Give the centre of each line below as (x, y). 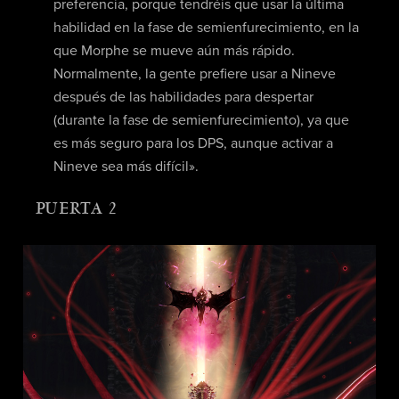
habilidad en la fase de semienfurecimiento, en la (206, 28)
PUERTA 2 (76, 209)
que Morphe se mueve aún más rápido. (174, 51)
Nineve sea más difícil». (126, 167)
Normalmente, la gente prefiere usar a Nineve (194, 74)
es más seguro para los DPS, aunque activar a (193, 144)
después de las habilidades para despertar (183, 98)
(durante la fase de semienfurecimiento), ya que (201, 121)
